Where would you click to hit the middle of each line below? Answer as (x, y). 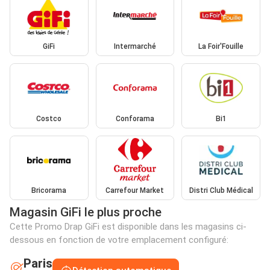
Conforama (135, 118)
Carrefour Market (135, 191)
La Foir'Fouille (221, 47)
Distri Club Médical (221, 191)
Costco (49, 118)
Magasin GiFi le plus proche (86, 212)
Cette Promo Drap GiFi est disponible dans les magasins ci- (128, 227)
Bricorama (49, 191)
